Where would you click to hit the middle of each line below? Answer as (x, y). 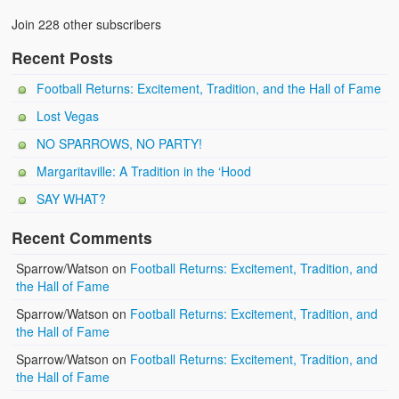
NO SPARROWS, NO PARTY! (120, 143)
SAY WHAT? (72, 198)
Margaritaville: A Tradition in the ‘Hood (144, 171)
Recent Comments (82, 237)
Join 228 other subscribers (87, 24)
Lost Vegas (68, 115)
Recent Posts (63, 57)
